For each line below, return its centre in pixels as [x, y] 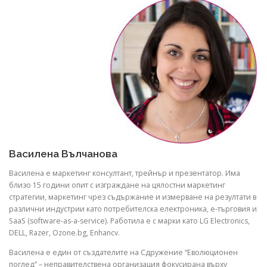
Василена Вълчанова [63, 153]
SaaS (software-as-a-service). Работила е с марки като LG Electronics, [129, 221]
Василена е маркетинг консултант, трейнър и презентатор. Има [125, 173]
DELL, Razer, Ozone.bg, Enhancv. [64, 233]
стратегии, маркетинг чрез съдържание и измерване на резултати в [133, 197]
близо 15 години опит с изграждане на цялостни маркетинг [117, 185]
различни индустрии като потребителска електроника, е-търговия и [133, 209]
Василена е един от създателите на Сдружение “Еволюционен [123, 253]
